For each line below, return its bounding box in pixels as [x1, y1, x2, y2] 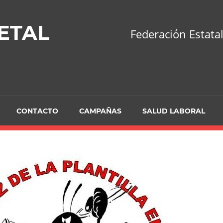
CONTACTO [16, 106, 58, 115]
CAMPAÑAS [79, 106, 121, 115]
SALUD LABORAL [142, 106, 205, 115]
